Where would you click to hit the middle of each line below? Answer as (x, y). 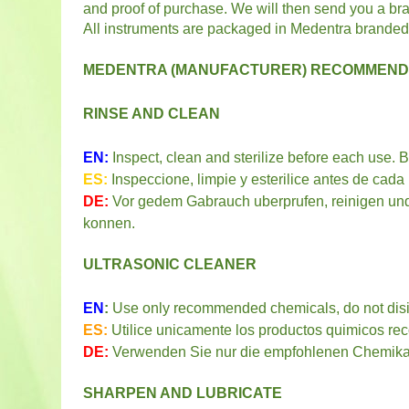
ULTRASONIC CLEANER (170, 264)
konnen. (110, 223)
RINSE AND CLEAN (152, 114)
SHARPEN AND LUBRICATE (183, 393)
